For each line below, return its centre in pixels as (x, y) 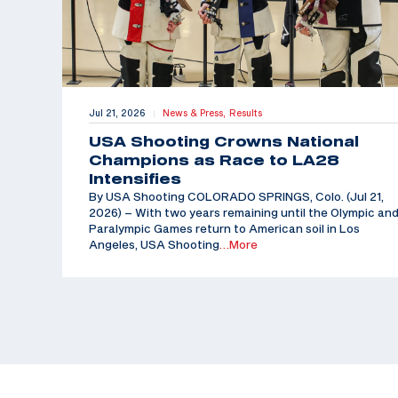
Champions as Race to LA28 (214, 160)
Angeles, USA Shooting (154, 245)
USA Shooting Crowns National (224, 142)
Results (246, 113)
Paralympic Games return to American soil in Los (224, 229)
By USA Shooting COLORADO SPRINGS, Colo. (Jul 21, (236, 197)
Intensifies (135, 179)
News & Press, (196, 113)
